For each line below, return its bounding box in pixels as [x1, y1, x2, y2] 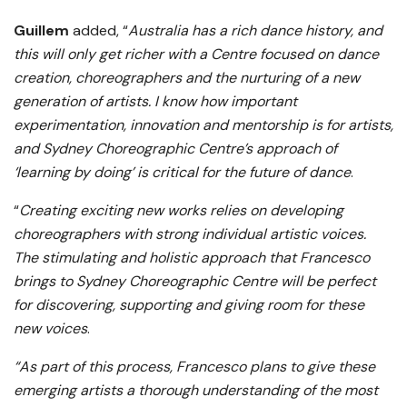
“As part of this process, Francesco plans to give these [14, 356, 375, 376]
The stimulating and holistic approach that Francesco [14, 247, 370, 267]
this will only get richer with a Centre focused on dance [14, 44, 379, 64]
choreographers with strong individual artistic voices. [14, 223, 370, 243]
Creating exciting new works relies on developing [19, 200, 343, 220]
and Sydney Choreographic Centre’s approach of [14, 138, 337, 158]
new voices [14, 318, 87, 338]
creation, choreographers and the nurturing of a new [14, 67, 360, 87]
